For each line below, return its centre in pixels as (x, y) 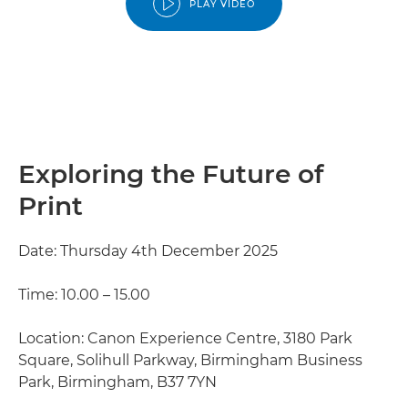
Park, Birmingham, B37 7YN (117, 382)
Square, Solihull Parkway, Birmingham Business (190, 360)
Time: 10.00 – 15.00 (84, 295)
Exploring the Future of (171, 174)
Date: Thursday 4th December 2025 (148, 251)
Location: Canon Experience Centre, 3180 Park (185, 338)
